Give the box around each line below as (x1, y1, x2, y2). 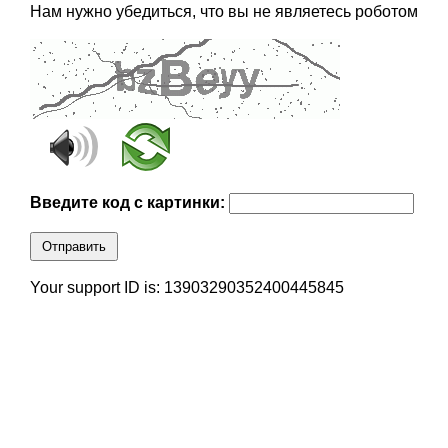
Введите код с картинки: (29, 194, 229, 212)
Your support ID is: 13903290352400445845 (29, 279, 344, 297)
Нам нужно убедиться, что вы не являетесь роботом (29, 3, 418, 21)
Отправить (41, 239, 106, 255)
